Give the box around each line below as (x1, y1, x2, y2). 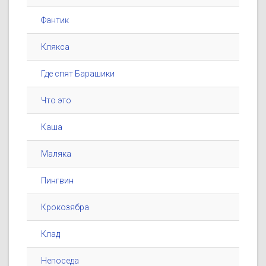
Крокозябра (41, 202, 89, 213)
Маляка (41, 149, 71, 159)
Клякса (41, 42, 69, 52)
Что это (41, 96, 71, 106)
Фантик (41, 15, 69, 26)
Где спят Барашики (41, 69, 115, 79)
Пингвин (41, 176, 74, 186)
